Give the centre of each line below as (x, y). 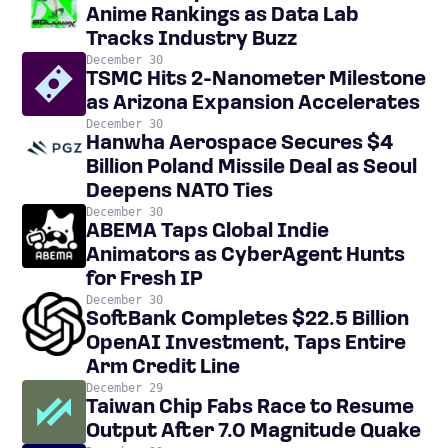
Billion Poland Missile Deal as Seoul (251, 168)
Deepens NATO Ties (179, 192)
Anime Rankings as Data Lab (222, 16)
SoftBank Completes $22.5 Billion (247, 320)
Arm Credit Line (163, 368)
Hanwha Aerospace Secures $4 (239, 144)
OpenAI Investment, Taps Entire (246, 344)
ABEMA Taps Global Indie (207, 232)
